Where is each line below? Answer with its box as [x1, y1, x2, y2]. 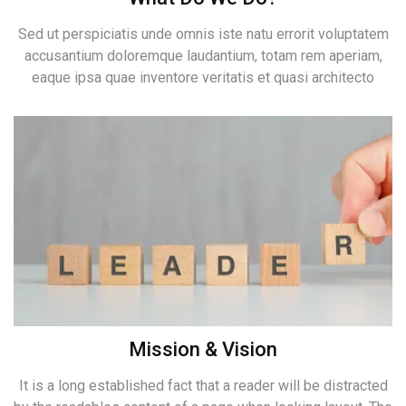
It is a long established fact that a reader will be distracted [18, 376, 388, 394]
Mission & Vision [129, 337, 277, 361]
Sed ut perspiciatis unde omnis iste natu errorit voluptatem [17, 24, 389, 43]
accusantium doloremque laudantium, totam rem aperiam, [24, 46, 382, 64]
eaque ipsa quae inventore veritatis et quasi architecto [32, 68, 374, 86]
